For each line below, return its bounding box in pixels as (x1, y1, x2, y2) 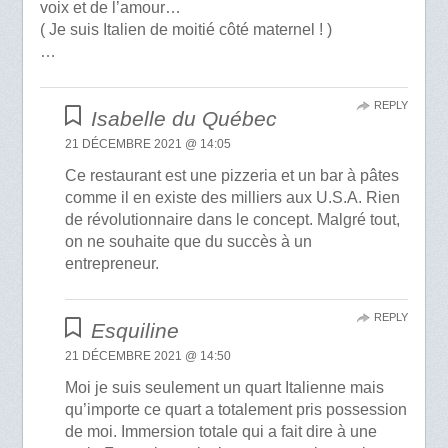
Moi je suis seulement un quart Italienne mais (65, 379, 385, 397)
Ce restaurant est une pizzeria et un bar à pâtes (65, 167, 400, 185)
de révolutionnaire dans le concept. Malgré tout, (65, 211, 401, 229)
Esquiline (90, 319, 179, 343)
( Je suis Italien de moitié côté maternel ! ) (39, 21, 332, 39)
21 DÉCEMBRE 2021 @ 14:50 (65, 349, 232, 364)
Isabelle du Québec (90, 107, 277, 131)
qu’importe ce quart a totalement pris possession (65, 401, 408, 419)
